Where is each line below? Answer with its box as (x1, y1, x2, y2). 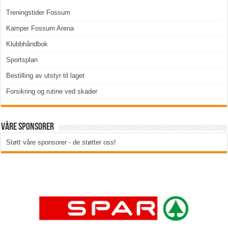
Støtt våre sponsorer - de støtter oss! (6, 138, 117, 147)
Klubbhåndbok (6, 40, 48, 48)
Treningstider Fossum (6, 9, 71, 17)
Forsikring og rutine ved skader (6, 88, 98, 96)
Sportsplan (6, 56, 38, 64)
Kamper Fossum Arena (6, 24, 74, 33)
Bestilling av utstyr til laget (6, 72, 85, 80)
